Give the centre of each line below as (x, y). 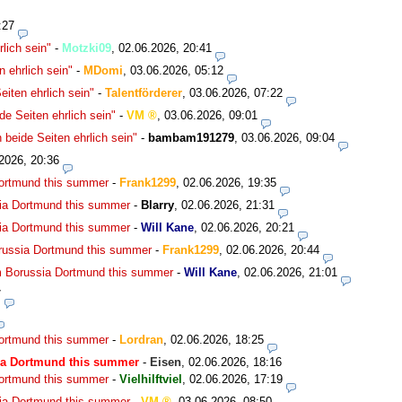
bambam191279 (191, 137)
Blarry (157, 205)
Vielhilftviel (151, 379)
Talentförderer (144, 92)
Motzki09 (87, 48)
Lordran (141, 339)
